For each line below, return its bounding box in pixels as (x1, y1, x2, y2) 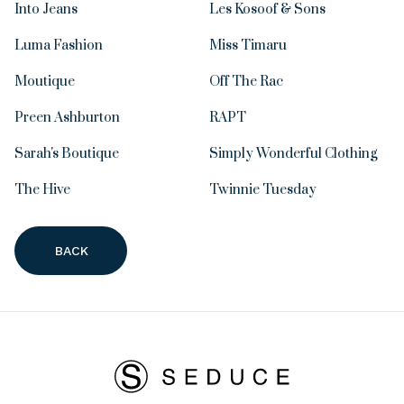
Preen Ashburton (14, 108, 120, 126)
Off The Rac (209, 72, 283, 90)
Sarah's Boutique (14, 144, 119, 162)
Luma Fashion (14, 36, 103, 54)
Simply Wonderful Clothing (209, 144, 377, 162)
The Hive (14, 180, 70, 198)
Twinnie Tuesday (209, 180, 317, 198)
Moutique (14, 72, 75, 90)
